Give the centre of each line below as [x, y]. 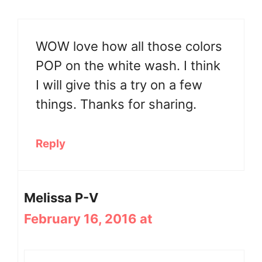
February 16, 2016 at [88, 218]
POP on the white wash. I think [128, 65]
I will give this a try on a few [119, 85]
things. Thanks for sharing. [116, 104]
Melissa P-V [61, 197]
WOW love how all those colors [129, 46]
